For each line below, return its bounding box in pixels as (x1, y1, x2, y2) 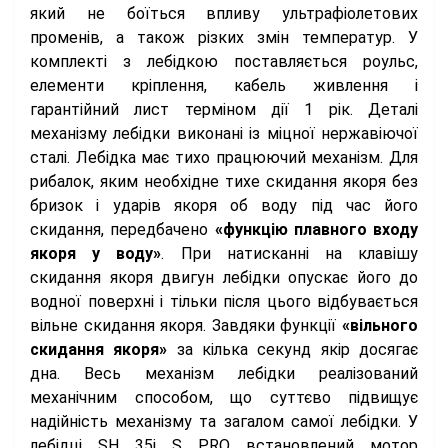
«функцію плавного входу (214, 220, 418, 240)
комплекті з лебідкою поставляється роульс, (30, 52, 418, 72)
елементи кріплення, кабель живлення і (30, 76, 418, 96)
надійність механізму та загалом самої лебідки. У (30, 412, 418, 432)
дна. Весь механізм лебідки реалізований (30, 364, 418, 384)
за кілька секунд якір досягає (167, 340, 419, 360)
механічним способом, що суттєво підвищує (30, 388, 418, 408)
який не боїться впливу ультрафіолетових (30, 4, 418, 24)
